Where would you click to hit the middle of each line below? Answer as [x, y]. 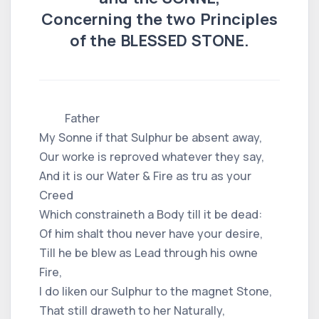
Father [69, 118]
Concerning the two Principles [159, 19]
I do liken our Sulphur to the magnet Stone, [156, 291]
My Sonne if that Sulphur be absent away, [151, 137]
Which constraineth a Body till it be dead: [151, 214]
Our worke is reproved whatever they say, [152, 156]
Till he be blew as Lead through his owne [148, 252]
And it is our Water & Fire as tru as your [145, 176]
